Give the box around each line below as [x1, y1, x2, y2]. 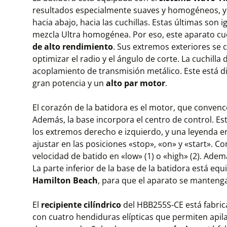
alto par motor [106, 78, 165, 89]
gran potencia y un [32, 78, 106, 89]
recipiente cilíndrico [41, 199, 121, 210]
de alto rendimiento [32, 41, 113, 52]
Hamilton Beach [32, 175, 98, 186]
